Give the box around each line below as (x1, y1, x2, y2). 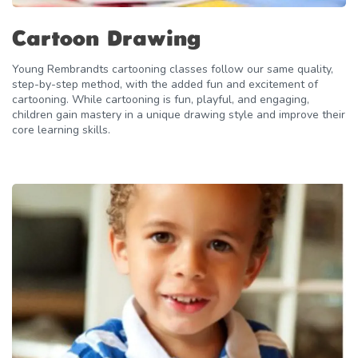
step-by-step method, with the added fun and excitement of (12, 77, 318, 93)
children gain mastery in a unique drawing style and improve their (12, 107, 345, 123)
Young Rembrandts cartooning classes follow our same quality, (12, 62, 333, 78)
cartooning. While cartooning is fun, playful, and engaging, (12, 92, 309, 108)
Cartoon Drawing (12, 30, 201, 50)
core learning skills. (12, 122, 110, 138)
